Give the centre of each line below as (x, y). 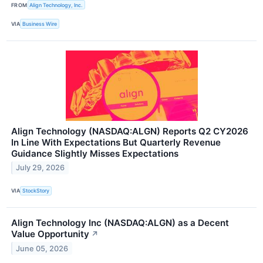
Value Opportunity (50, 234)
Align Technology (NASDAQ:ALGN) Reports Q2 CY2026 (130, 131)
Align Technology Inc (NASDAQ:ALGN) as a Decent (120, 222)
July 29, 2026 (41, 168)
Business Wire (40, 24)
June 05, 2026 (42, 248)
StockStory (36, 191)
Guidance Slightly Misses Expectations (95, 153)
